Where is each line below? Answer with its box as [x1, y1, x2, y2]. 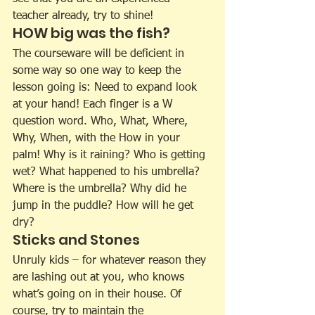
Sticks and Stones [13, 229, 140, 250]
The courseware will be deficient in [13, 48, 188, 60]
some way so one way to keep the [13, 65, 184, 77]
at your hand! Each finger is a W [13, 98, 176, 110]
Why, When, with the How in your [13, 132, 184, 144]
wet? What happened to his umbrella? [13, 166, 203, 178]
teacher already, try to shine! [13, 10, 153, 22]
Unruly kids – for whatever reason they [13, 255, 210, 266]
